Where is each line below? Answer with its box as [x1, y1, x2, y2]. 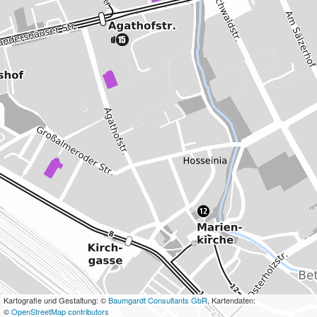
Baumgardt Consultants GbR [108, 294, 207, 306]
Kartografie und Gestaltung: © [4, 294, 108, 306]
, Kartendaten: [207, 294, 255, 306]
